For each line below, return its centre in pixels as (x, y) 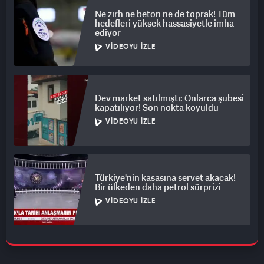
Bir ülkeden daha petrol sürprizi (158, 187)
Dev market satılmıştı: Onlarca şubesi (169, 98)
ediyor (108, 33)
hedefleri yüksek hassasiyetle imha (164, 23)
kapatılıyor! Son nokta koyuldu (157, 108)
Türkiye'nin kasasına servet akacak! (165, 178)
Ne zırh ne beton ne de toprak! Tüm (165, 14)
